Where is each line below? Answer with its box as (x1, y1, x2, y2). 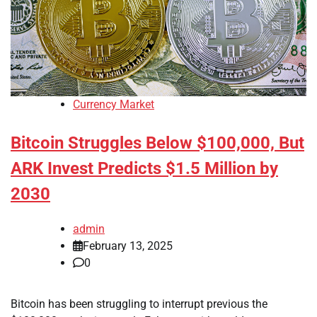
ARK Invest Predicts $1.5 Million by (11, 158, 278, 178)
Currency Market (73, 97, 154, 111)
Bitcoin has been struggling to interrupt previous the (11, 296, 267, 311)
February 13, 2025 (83, 238, 173, 253)
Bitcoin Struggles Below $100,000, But (11, 132, 304, 153)
